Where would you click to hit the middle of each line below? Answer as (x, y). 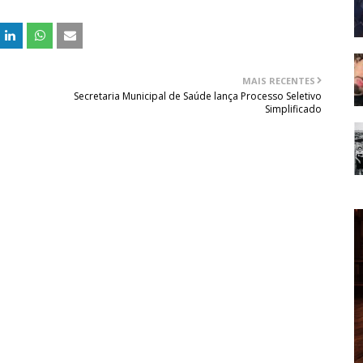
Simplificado (294, 109)
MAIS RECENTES (279, 80)
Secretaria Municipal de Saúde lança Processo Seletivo (198, 96)
